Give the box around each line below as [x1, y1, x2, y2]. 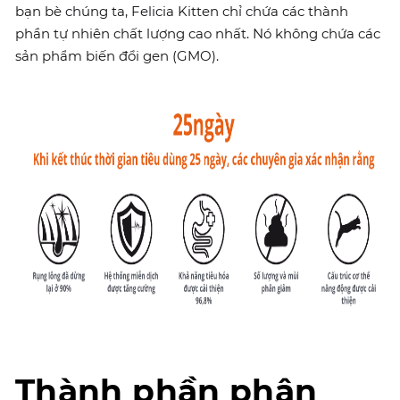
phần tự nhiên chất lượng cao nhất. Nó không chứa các [15, 25, 380, 42]
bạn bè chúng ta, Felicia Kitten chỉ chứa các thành [15, 3, 348, 20]
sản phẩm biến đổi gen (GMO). [15, 47, 219, 64]
